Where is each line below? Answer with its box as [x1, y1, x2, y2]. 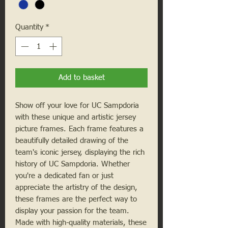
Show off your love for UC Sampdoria [15, 102, 139, 110]
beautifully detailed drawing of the [15, 137, 128, 145]
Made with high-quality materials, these [15, 219, 147, 227]
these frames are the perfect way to [15, 195, 137, 204]
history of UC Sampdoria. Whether [15, 160, 130, 168]
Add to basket [58, 74, 105, 82]
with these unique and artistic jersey [15, 113, 136, 122]
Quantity [15, 23, 43, 31]
